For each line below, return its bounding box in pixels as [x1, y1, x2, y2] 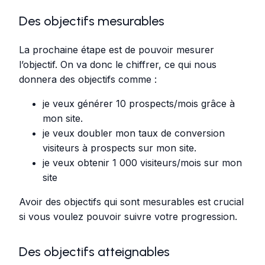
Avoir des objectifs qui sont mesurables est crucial [19, 195, 244, 208]
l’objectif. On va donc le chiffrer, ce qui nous [19, 58, 216, 70]
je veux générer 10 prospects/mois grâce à [43, 97, 235, 109]
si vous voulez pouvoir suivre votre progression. [19, 210, 237, 222]
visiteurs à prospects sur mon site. [43, 141, 196, 154]
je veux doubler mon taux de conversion [43, 127, 225, 139]
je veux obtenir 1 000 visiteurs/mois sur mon [43, 156, 242, 169]
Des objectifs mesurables [19, 12, 164, 29]
